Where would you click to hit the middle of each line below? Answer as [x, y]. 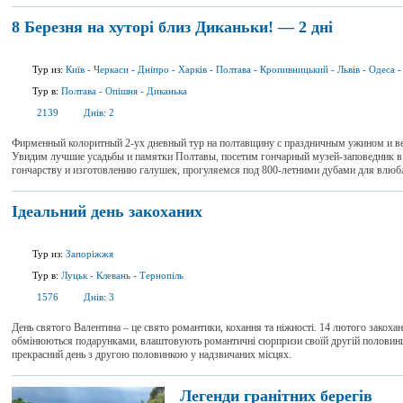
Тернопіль [161, 275]
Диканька [167, 91]
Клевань [113, 275]
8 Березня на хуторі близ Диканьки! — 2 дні [172, 27]
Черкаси [111, 69]
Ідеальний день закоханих [107, 211]
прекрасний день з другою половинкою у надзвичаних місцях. [152, 354]
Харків [193, 69]
